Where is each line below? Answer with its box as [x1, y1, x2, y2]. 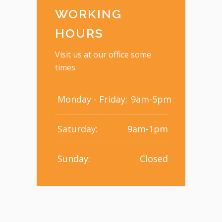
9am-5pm [131, 93, 171, 105]
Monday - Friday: [57, 93, 127, 105]
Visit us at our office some [55, 49, 151, 60]
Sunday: [57, 152, 90, 165]
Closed [140, 152, 168, 165]
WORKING [55, 6, 122, 21]
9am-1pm [127, 122, 168, 135]
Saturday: [57, 122, 98, 135]
